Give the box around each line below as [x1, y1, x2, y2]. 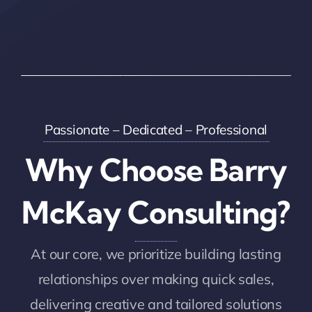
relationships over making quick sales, [38, 270, 274, 288]
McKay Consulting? [22, 193, 290, 231]
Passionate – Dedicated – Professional [45, 120, 267, 138]
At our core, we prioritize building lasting [31, 244, 281, 263]
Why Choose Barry [25, 150, 287, 189]
